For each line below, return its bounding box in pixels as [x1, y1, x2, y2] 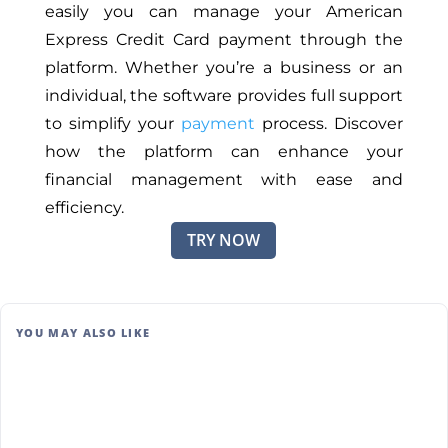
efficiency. [44, 198, 124, 218]
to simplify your [44, 114, 182, 134]
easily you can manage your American [44, 2, 404, 22]
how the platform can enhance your [44, 142, 404, 162]
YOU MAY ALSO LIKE [16, 324, 151, 340]
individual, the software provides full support [44, 86, 404, 106]
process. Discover [255, 114, 404, 134]
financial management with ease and [44, 170, 404, 190]
